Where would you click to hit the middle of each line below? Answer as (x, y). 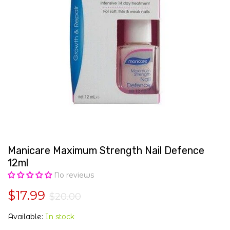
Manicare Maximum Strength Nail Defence (106, 150)
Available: (26, 217)
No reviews (74, 175)
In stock (60, 217)
